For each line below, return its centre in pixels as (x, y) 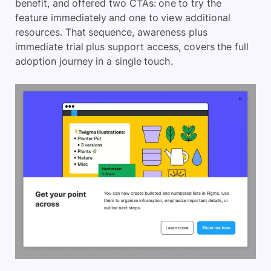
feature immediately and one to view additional (123, 18)
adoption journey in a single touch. (94, 61)
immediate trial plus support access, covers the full (132, 47)
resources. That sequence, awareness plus (111, 32)
